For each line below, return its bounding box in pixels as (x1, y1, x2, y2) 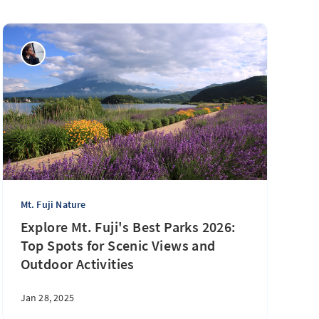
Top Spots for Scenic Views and (20, 236, 216, 254)
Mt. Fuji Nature (20, 198, 86, 211)
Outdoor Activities (20, 255, 135, 273)
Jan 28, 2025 (20, 291, 75, 304)
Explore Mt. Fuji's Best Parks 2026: (20, 218, 236, 236)
